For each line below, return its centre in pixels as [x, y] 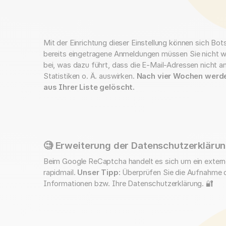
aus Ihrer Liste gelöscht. [89, 87]
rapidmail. [60, 173]
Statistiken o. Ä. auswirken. [90, 76]
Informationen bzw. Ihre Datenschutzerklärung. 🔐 [128, 184]
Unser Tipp [98, 173]
